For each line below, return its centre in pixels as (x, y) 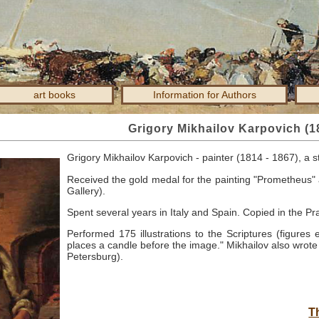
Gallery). (86, 191)
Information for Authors (204, 95)
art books (54, 95)
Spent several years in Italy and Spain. (155, 212)
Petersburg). (95, 256)
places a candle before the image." (147, 245)
